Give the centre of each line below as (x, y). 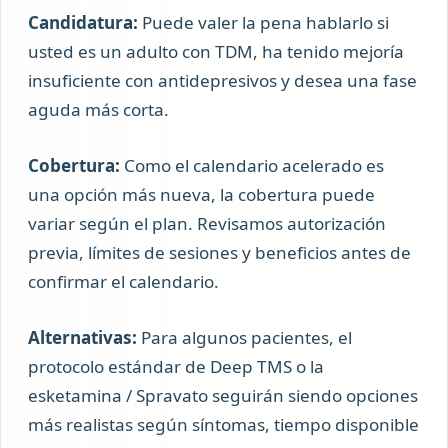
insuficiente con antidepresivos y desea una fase (223, 80)
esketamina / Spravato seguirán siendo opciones (223, 396)
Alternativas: (83, 338)
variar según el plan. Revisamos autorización (207, 224)
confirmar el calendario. (124, 282)
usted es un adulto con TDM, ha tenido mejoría (216, 51)
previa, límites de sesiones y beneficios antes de (220, 253)
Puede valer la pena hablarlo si (264, 22)
